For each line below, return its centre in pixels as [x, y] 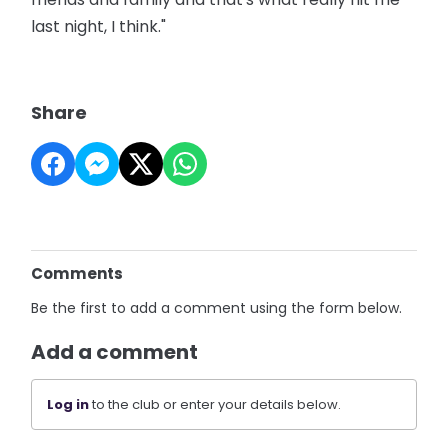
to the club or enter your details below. [215, 404]
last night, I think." [99, 26]
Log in [68, 404]
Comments [77, 273]
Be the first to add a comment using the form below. [217, 308]
